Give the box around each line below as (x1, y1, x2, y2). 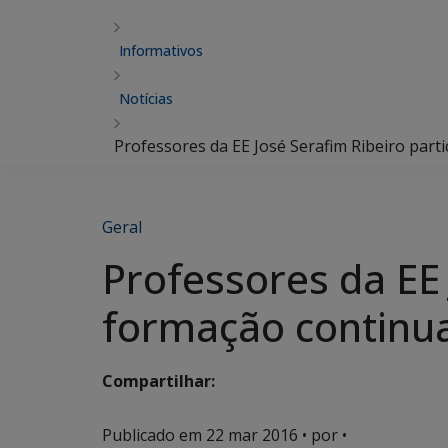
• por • (298, 424, 347, 446)
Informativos (119, 41, 203, 60)
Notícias (119, 89, 173, 108)
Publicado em (102, 424, 206, 446)
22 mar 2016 (206, 424, 298, 446)
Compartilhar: (102, 370, 215, 393)
